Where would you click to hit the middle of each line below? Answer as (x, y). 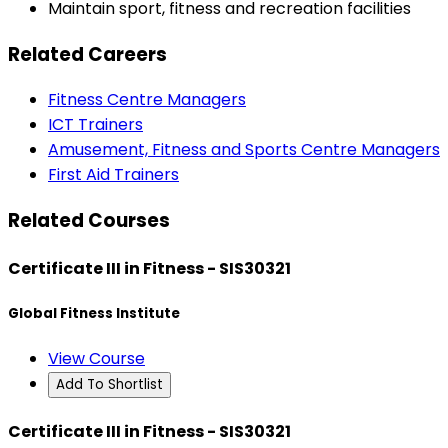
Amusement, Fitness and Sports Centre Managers (244, 150)
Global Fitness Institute (94, 313)
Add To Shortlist (109, 384)
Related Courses (89, 221)
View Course (96, 358)
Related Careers (87, 54)
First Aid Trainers (113, 175)
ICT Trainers (95, 125)
